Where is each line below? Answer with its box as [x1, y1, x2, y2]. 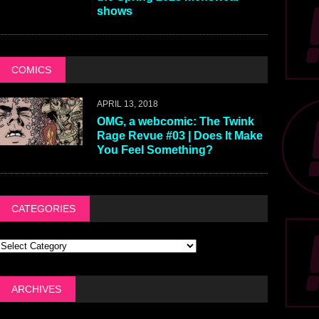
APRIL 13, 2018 [96, 99, 158, 110]
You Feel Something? [96, 144, 213, 157]
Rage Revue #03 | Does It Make [96, 130, 263, 142]
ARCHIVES [11, 283, 61, 296]
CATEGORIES [11, 203, 75, 215]
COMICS [11, 64, 51, 76]
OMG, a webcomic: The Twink [96, 115, 254, 128]
